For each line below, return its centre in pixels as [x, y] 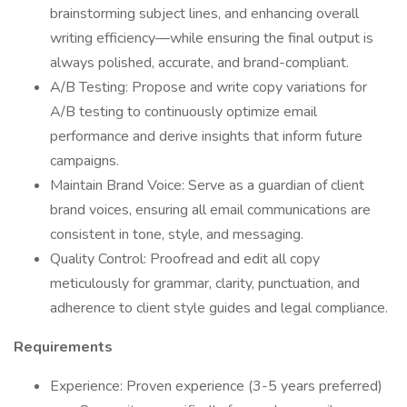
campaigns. [84, 161]
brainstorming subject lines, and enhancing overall [204, 14]
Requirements [63, 347]
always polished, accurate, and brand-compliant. [199, 63]
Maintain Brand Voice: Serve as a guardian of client [207, 185]
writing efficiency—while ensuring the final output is [212, 38]
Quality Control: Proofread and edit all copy [185, 259]
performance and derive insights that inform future [206, 136]
